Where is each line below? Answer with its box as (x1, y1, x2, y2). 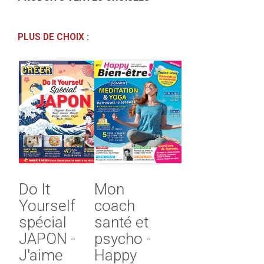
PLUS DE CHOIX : (18, 31, 89, 42)
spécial (19, 213, 67, 232)
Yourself (19, 197, 75, 215)
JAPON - (19, 230, 75, 248)
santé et (94, 213, 149, 232)
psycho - (94, 230, 151, 248)
